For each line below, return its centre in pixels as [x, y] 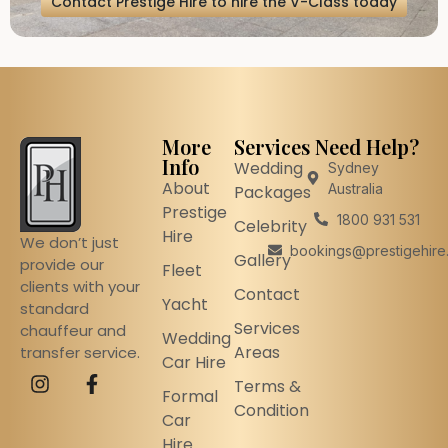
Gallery [262, 260]
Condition [271, 410]
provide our [62, 264]
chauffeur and [73, 330]
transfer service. [80, 352]
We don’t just [69, 242]
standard [54, 308]
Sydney [354, 167]
